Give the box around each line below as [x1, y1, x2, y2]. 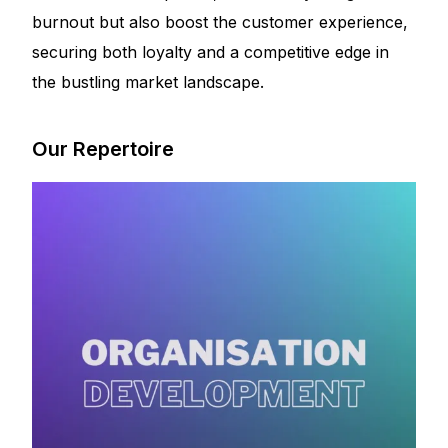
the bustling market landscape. [32, 72, 265, 93]
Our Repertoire [32, 137, 175, 162]
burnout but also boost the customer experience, [32, 12, 409, 33]
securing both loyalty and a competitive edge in [32, 42, 390, 63]
